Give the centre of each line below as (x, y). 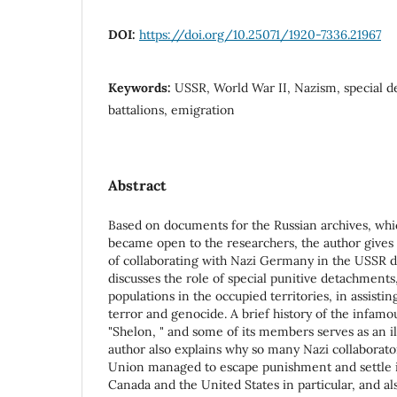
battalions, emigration (171, 109)
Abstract (137, 185)
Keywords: (141, 87)
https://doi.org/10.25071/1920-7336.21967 (260, 34)
